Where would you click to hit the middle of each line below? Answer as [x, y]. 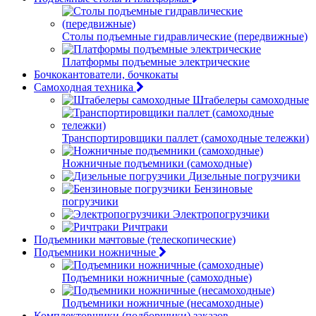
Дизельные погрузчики [244, 176]
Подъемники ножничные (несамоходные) [163, 303]
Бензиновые [223, 189]
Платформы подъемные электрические [156, 62]
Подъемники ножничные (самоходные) [157, 278]
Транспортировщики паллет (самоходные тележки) [186, 138]
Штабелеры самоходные [251, 100]
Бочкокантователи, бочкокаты [106, 74]
